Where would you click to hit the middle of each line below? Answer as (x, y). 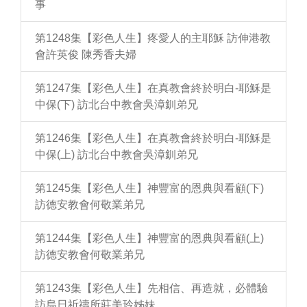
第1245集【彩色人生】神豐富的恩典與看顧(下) (149, 188)
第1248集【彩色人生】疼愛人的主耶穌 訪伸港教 (153, 38)
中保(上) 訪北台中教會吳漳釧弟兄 (116, 155)
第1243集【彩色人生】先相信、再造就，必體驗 (151, 288)
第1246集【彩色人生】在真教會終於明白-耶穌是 (153, 138)
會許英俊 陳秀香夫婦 (86, 54)
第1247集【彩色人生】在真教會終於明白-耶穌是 (153, 88)
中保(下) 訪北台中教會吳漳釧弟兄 (116, 105)
